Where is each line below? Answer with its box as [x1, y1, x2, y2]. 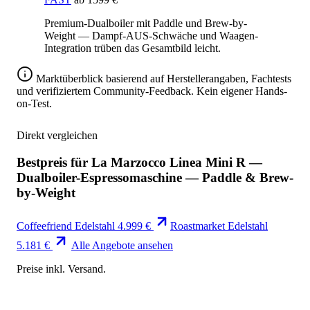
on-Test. [17, 97, 52, 109]
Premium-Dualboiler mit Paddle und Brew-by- [44, 17, 247, 29]
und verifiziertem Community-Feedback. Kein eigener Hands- [17, 84, 287, 97]
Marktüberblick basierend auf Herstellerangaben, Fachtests [36, 72, 291, 84]
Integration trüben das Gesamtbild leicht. [44, 42, 221, 54]
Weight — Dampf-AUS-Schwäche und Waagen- [44, 29, 258, 42]
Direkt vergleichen [17, 129, 98, 141]
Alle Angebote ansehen [71, 239, 173, 252]
